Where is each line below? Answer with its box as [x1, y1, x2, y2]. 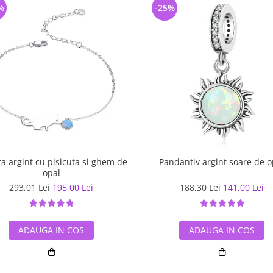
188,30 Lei [180, 182, 221, 193]
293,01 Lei [9, 182, 50, 193]
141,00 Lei [223, 182, 264, 193]
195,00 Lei [52, 182, 93, 193]
